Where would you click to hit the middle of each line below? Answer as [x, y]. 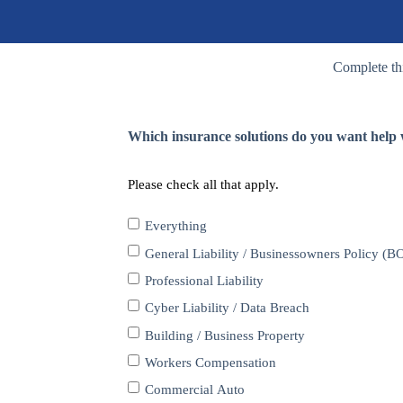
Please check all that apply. [203, 185]
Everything [176, 226]
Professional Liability [204, 281]
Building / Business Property [225, 335]
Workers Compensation [210, 363]
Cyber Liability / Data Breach [227, 308]
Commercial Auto [195, 390]
